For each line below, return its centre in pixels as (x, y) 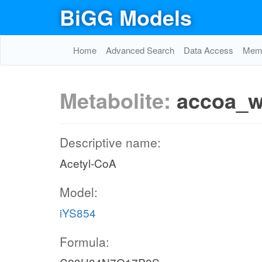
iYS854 (78, 213)
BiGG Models (126, 17)
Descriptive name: (110, 142)
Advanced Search (140, 50)
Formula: (85, 242)
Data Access (208, 50)
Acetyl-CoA (88, 163)
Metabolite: (118, 100)
